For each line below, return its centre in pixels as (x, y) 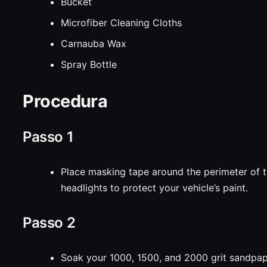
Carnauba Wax (94, 44)
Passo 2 (49, 223)
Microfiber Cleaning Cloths (122, 23)
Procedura (65, 101)
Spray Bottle (89, 64)
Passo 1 (48, 137)
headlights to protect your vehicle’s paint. (155, 188)
